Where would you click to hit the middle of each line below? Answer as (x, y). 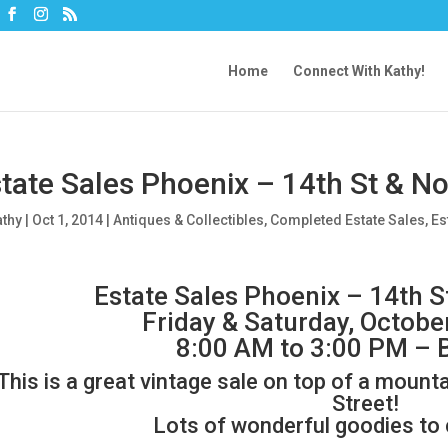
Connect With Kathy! (359, 71)
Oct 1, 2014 (67, 220)
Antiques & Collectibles (188, 220)
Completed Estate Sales (347, 220)
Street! (366, 403)
